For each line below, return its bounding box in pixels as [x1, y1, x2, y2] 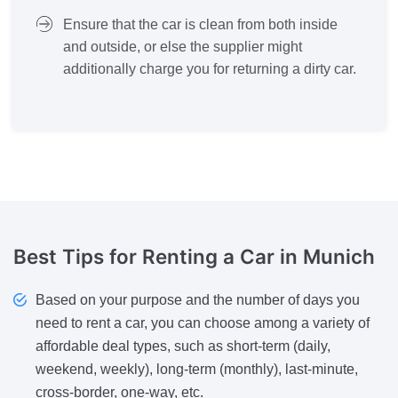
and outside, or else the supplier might [63, 38, 302, 54]
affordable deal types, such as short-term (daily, [36, 338, 330, 354]
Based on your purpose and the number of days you [36, 292, 360, 308]
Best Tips [13, 243, 109, 268]
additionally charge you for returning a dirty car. [63, 60, 356, 76]
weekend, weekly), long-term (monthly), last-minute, [36, 362, 358, 378]
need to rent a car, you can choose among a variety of [36, 315, 370, 331]
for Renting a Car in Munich [109, 243, 375, 268]
